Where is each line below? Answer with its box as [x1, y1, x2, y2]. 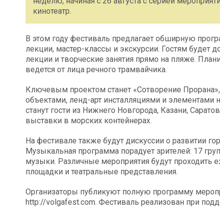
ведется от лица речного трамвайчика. [26, 64, 167, 74]
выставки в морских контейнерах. [26, 115, 152, 125]
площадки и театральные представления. [26, 166, 178, 176]
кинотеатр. [33, 6, 71, 16]
